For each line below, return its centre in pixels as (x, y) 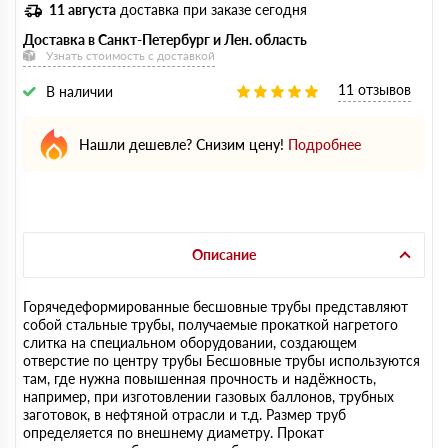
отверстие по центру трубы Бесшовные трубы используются (221, 360)
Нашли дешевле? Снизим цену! (181, 144)
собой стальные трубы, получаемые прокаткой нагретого (210, 324)
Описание (224, 254)
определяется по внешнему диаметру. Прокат (173, 432)
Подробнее (324, 144)
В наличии (79, 91)
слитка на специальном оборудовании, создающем (190, 342)
